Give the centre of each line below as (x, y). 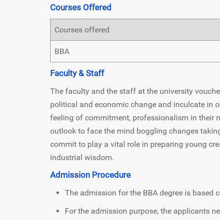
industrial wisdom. (82, 157)
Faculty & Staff (77, 73)
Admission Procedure (90, 175)
